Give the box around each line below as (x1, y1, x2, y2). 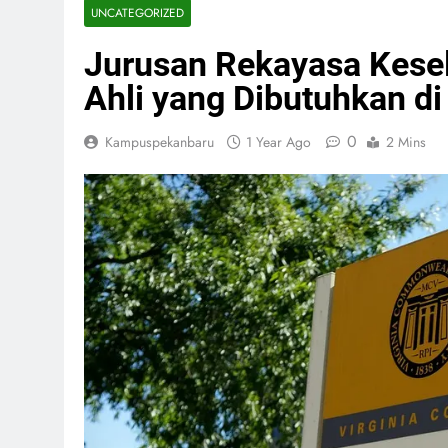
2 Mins (386, 132, 426, 152)
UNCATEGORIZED (91, 4, 184, 21)
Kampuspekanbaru (105, 132, 214, 152)
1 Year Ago (246, 132, 311, 152)
